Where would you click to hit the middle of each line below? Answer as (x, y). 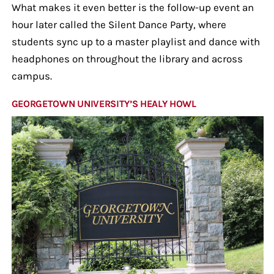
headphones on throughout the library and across (127, 58)
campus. (31, 76)
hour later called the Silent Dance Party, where (119, 24)
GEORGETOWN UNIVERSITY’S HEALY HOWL (104, 103)
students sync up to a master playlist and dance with (135, 41)
